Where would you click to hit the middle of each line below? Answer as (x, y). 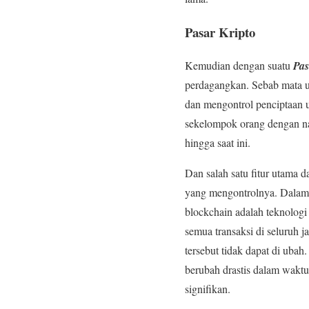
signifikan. (208, 289)
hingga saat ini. (218, 143)
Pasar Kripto (220, 32)
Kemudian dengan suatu (239, 66)
